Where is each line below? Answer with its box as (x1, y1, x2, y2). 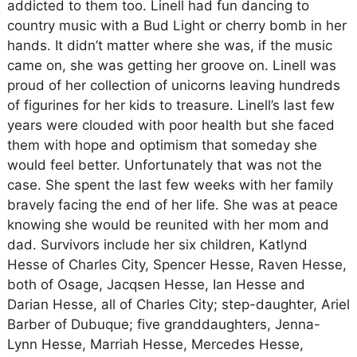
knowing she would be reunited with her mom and (6, 217, 329, 233)
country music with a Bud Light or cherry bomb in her (6, 18, 347, 33)
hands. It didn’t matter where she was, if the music (6, 37, 332, 53)
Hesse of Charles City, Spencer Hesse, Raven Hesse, (6, 257, 347, 273)
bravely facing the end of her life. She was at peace (6, 197, 338, 213)
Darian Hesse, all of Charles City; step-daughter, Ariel (6, 296, 350, 312)
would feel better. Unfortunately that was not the (6, 157, 322, 173)
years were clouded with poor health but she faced (6, 117, 335, 133)
